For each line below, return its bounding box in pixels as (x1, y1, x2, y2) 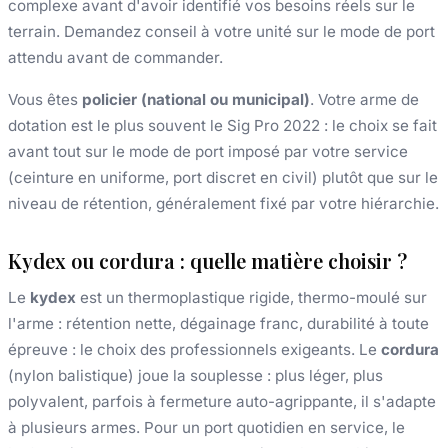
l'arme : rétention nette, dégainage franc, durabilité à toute (8, 313, 429, 333)
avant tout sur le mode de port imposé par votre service (8, 141, 408, 161)
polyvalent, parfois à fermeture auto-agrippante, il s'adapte (8, 391, 436, 411)
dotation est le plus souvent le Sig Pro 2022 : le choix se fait (8, 115, 437, 135)
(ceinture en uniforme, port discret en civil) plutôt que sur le (8, 167, 438, 187)
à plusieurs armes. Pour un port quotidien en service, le (8, 417, 405, 437)
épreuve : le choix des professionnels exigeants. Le (8, 339, 381, 359)
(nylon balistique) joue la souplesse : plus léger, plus (8, 365, 383, 385)
